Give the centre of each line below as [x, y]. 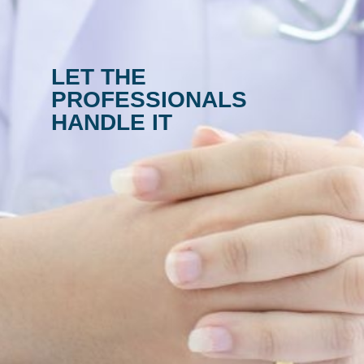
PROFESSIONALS [149, 99]
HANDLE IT [111, 122]
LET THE [98, 76]
